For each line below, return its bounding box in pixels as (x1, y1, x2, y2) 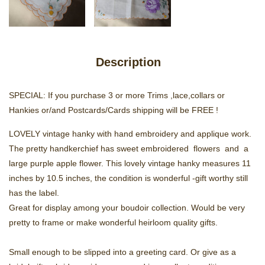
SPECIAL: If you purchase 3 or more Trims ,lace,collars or (9, 91, 225, 101)
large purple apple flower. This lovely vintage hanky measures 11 (9, 159, 251, 169)
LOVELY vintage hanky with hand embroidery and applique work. (9, 129, 251, 139)
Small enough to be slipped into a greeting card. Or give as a (9, 247, 236, 257)
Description (95, 56, 161, 69)
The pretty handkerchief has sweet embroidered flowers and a (9, 144, 248, 154)
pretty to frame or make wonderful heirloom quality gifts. (9, 218, 218, 228)
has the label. (9, 188, 59, 198)
